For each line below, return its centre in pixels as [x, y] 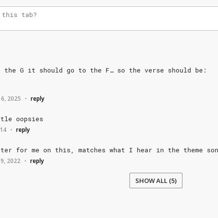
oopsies [30, 119]
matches [92, 150]
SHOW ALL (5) [156, 181]
